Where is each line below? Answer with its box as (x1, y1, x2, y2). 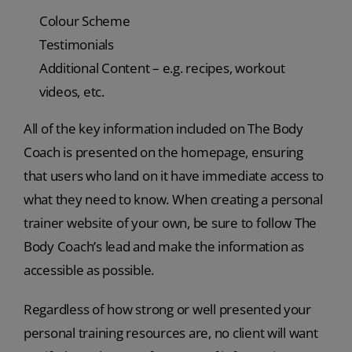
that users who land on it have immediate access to (23, 166, 324, 185)
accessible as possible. (23, 260, 155, 279)
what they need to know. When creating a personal (23, 189, 323, 208)
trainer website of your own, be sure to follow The (23, 213, 317, 232)
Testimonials (38, 35, 114, 53)
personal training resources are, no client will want (23, 323, 318, 342)
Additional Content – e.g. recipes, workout (38, 58, 285, 77)
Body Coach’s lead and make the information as (23, 236, 304, 255)
